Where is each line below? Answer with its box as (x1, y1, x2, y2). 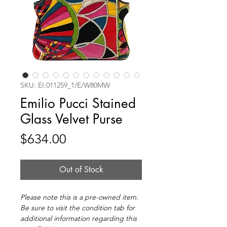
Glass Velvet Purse (20, 110, 123, 128)
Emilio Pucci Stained (20, 95, 136, 112)
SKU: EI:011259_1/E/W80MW (20, 81, 110, 90)
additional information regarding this (20, 214, 137, 223)
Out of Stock (59, 164, 103, 175)
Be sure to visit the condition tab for (20, 203, 135, 213)
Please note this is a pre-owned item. (20, 193, 138, 202)
